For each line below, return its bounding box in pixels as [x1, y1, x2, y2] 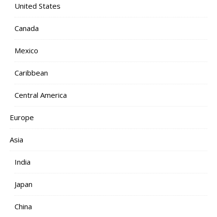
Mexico [15, 45, 38, 55]
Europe [10, 112, 34, 122]
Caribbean [15, 67, 48, 77]
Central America [15, 90, 67, 100]
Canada [15, 23, 39, 33]
